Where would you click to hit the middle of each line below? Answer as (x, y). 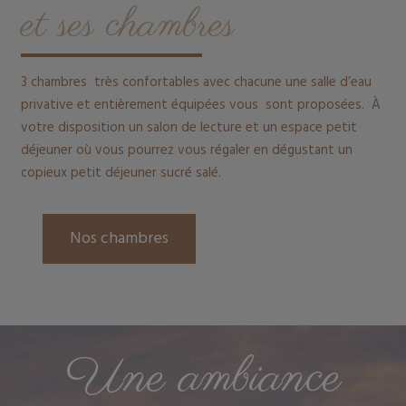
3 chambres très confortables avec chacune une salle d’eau (196, 82)
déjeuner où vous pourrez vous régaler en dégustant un (186, 150)
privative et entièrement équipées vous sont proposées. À (200, 105)
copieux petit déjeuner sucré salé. (121, 173)
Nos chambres (119, 239)
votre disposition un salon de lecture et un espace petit (188, 127)
